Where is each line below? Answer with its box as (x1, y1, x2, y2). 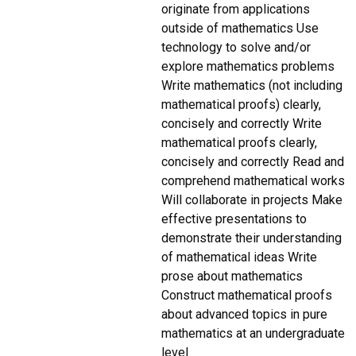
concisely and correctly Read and (161, 154, 345, 170)
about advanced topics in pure (161, 307, 328, 323)
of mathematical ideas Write (161, 250, 318, 265)
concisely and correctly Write (161, 116, 323, 132)
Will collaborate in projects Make (161, 192, 343, 208)
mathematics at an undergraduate (161, 326, 346, 342)
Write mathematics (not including (161, 78, 343, 94)
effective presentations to (161, 211, 308, 227)
